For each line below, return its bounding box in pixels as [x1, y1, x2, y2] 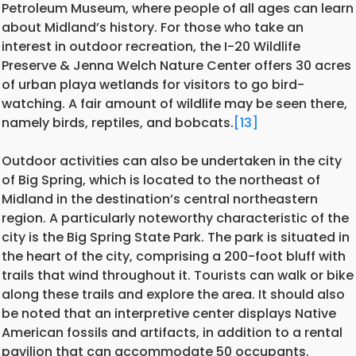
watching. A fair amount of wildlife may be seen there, [2, 94, 347, 113]
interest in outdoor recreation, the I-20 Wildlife [2, 37, 300, 56]
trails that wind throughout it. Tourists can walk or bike [2, 265, 354, 284]
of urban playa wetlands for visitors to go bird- [2, 75, 304, 94]
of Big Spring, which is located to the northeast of [2, 170, 320, 189]
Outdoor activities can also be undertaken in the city [2, 151, 342, 170]
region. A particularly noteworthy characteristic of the [2, 208, 349, 227]
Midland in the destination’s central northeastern [2, 189, 318, 208]
